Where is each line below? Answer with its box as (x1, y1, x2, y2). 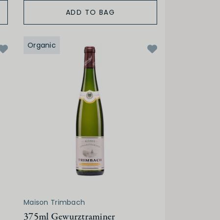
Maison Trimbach (24, 197, 85, 208)
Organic (27, 40, 56, 51)
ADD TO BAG (66, 7, 115, 18)
